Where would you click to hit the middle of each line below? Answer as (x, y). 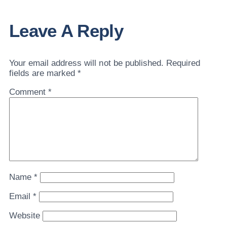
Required (183, 63)
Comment (29, 92)
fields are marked (44, 73)
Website (25, 215)
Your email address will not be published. (86, 63)
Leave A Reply (66, 30)
